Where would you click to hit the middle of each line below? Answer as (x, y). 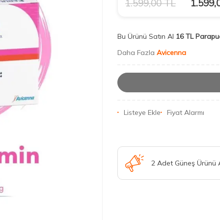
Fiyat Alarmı (186, 113)
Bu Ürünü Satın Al (146, 36)
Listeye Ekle (142, 113)
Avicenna (171, 53)
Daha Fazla (137, 53)
